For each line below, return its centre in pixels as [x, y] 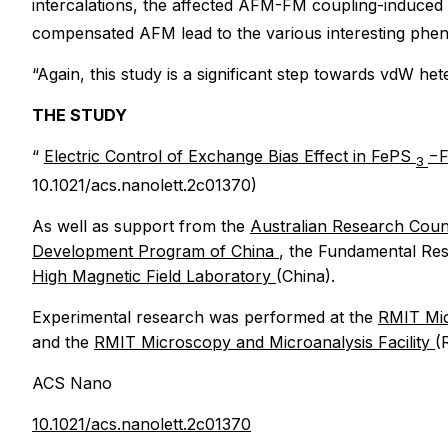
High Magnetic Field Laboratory [154, 275]
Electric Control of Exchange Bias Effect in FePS [230, 156]
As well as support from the [141, 225]
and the [63, 341]
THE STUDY [79, 115]
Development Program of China [155, 250]
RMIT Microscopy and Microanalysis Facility [264, 341]
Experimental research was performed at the [205, 316]
